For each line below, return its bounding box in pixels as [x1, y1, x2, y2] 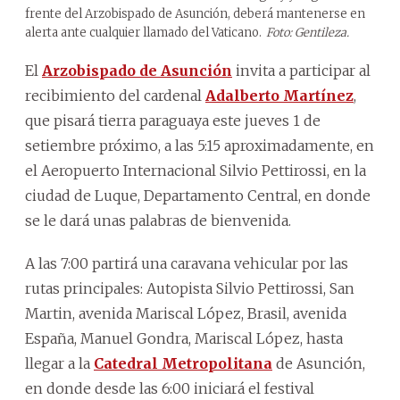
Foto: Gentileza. [266, 24, 349, 40]
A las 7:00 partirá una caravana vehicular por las [25, 254, 348, 272]
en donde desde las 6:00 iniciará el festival [25, 379, 314, 397]
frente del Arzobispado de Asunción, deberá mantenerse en [25, 5, 365, 21]
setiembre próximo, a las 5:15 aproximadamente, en [25, 136, 374, 154]
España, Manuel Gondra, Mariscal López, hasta [25, 329, 343, 347]
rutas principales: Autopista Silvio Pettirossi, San [25, 279, 354, 297]
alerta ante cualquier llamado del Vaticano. [25, 24, 262, 40]
